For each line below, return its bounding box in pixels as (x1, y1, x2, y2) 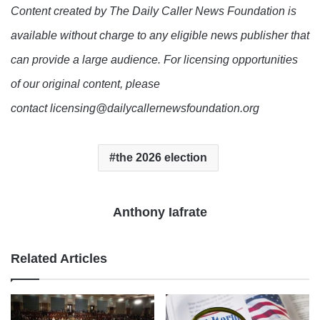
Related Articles (11, 251, 107, 266)
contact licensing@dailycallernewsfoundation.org (11, 102, 259, 115)
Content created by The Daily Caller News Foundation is (11, 5, 296, 18)
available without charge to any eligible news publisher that (11, 29, 309, 42)
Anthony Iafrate (113, 205, 207, 220)
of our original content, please (11, 78, 160, 91)
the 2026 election (116, 151, 207, 164)
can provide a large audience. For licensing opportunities (11, 54, 298, 66)
